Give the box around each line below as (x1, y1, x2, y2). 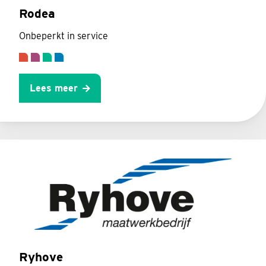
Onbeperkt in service (19, 30, 108, 42)
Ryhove (19, 249, 63, 265)
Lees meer (30, 82, 78, 94)
